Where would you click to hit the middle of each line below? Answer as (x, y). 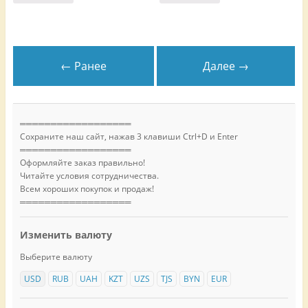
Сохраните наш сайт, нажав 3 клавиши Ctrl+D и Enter (129, 137)
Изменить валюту (66, 235)
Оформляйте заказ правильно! (82, 163)
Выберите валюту (56, 256)
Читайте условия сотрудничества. (89, 176)
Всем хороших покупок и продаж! (87, 189)
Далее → (226, 66)
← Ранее (83, 66)
